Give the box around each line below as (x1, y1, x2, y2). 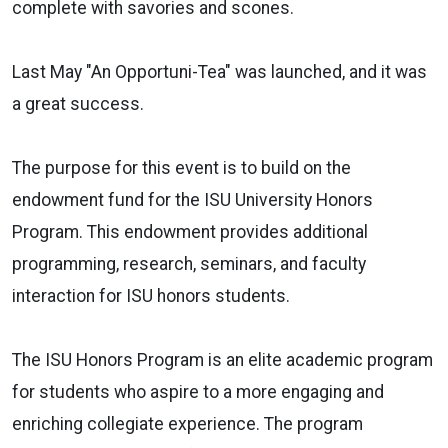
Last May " (12, 61, 91, 82)
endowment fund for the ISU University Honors (12, 189, 373, 210)
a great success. (12, 93, 144, 114)
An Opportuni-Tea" (91, 61, 231, 82)
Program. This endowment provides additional (12, 221, 368, 242)
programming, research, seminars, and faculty (12, 253, 366, 274)
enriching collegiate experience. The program (12, 413, 363, 434)
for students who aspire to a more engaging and (12, 381, 384, 402)
